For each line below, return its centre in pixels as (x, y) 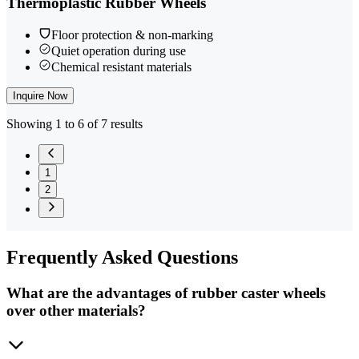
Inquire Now (40, 96)
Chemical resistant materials (121, 67)
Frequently (52, 258)
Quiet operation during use (119, 51)
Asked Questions (168, 258)
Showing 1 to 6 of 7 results (75, 124)
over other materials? (76, 311)
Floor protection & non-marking (132, 35)
